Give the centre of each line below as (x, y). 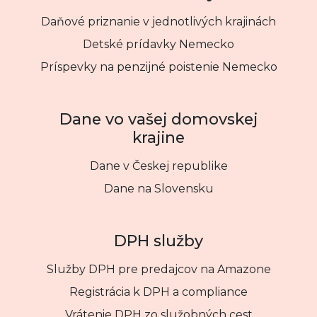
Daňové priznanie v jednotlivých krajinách (158, 21)
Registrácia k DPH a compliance (158, 292)
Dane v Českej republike (158, 166)
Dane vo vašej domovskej (158, 119)
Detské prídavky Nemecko (158, 44)
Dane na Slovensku (158, 188)
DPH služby (158, 240)
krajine (158, 137)
